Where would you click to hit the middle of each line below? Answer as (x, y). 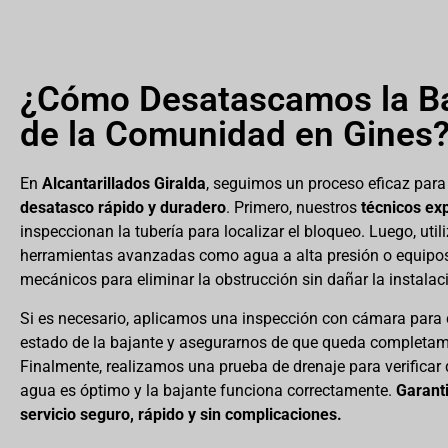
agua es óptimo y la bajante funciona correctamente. (208, 390)
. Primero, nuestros (293, 208)
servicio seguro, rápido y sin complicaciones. (181, 414)
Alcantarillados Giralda (124, 184)
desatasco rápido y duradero (123, 208)
